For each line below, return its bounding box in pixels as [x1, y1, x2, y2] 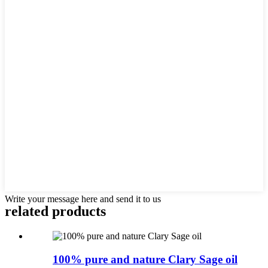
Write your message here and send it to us [5, 193, 161, 204]
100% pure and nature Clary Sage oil [53, 253, 237, 266]
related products [5, 203, 106, 219]
